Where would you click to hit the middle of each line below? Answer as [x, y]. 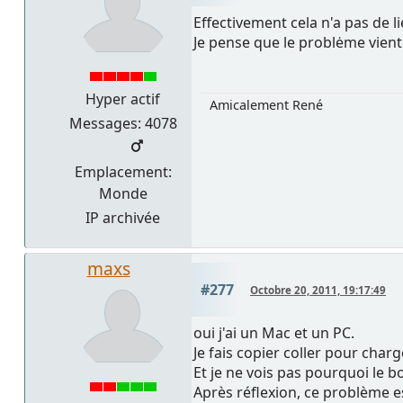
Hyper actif [123, 99]
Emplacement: [123, 172]
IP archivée [123, 218]
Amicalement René [266, 105]
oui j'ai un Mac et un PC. [274, 333]
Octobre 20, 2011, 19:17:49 [318, 291]
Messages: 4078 [123, 124]
